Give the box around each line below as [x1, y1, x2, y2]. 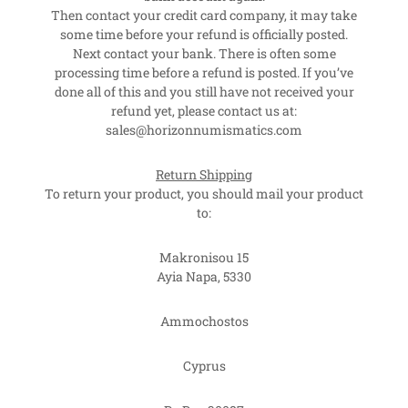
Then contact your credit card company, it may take [51, 5, 357, 24]
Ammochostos [159, 311, 249, 330]
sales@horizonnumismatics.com [106, 120, 302, 138]
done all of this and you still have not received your [54, 82, 354, 100]
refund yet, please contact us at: [111, 101, 297, 119]
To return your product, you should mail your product [45, 184, 363, 202]
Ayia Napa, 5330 [157, 267, 251, 285]
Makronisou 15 [159, 248, 249, 266]
